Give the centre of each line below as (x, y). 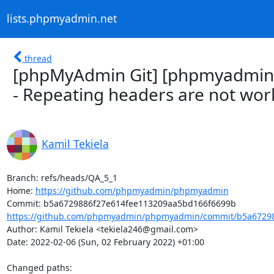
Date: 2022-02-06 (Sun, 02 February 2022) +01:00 (105, 242)
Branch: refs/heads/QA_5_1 (62, 177)
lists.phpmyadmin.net (61, 19)
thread (38, 58)
